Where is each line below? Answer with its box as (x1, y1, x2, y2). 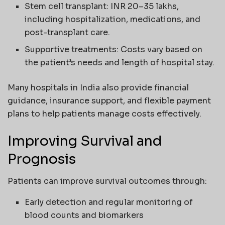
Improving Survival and (8, 132, 162, 150)
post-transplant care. (25, 27, 110, 38)
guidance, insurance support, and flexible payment (8, 95, 211, 106)
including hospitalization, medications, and (25, 14, 201, 25)
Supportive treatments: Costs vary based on (25, 44, 203, 55)
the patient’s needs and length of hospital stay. (25, 57, 215, 68)
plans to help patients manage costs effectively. (8, 108, 201, 119)
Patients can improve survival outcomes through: (8, 176, 207, 187)
